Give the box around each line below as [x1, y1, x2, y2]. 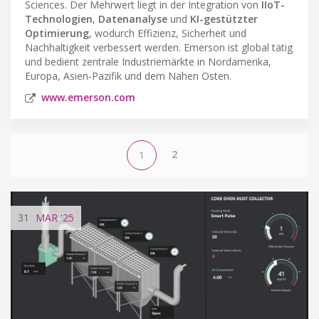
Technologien [25, 11, 93, 26]
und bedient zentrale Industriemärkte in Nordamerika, [25, 54, 271, 68]
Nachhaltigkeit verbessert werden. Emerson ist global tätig [25, 40, 293, 54]
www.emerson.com [41, 90, 135, 104]
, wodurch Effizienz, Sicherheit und [89, 26, 246, 40]
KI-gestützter [190, 11, 258, 26]
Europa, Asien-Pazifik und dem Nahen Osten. [25, 68, 231, 83]
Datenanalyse [98, 11, 167, 26]
